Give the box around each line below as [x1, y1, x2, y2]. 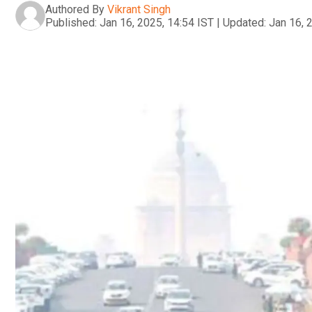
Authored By [45, 2, 104, 16]
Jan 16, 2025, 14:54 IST [100, 15, 214, 29]
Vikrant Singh [107, 2, 171, 16]
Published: [45, 15, 97, 29]
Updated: [223, 15, 266, 29]
